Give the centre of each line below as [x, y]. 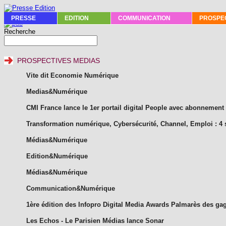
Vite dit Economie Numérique [72, 75]
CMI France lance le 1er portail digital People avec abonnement [125, 107]
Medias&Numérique [57, 91]
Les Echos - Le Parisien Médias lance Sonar [95, 220]
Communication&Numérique [71, 188]
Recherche [20, 32]
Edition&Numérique [57, 156]
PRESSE [23, 18]
